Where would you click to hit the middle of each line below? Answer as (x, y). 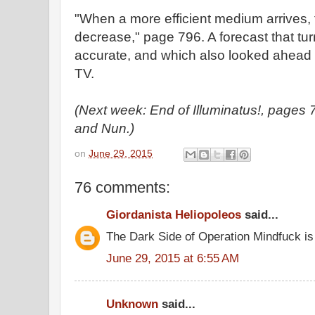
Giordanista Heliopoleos (174, 214)
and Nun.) (104, 128)
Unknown (132, 304)
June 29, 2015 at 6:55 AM (173, 258)
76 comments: (122, 187)
